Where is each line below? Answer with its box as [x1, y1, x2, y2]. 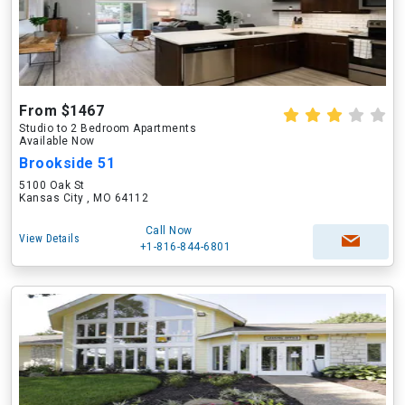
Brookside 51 [19, 155, 115, 172]
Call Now [145, 224, 193, 237]
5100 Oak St [19, 179, 85, 192]
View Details [19, 232, 80, 245]
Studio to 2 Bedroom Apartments [19, 122, 196, 135]
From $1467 [19, 102, 104, 119]
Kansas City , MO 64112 [19, 192, 148, 204]
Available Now [19, 135, 95, 147]
